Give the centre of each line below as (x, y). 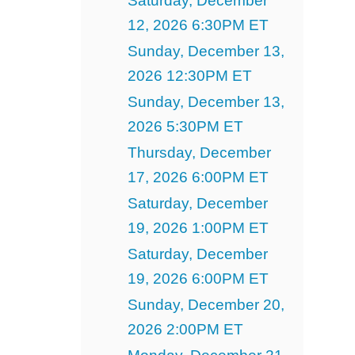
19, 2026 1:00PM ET (198, 227)
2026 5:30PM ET (185, 126)
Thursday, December (199, 152)
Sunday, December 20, (206, 304)
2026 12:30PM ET (189, 75)
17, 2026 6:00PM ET (198, 177)
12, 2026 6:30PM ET (198, 25)
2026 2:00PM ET (185, 329)
